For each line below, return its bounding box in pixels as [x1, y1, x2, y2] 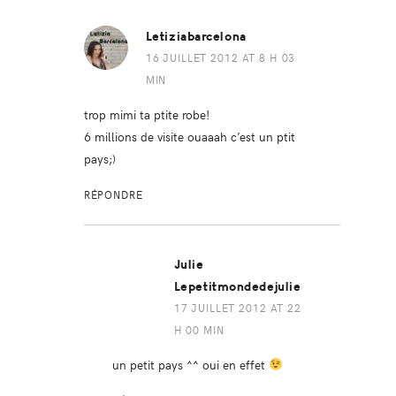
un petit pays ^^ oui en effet [111, 354, 269, 373]
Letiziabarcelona [145, 28, 247, 44]
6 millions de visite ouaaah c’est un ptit [83, 126, 295, 145]
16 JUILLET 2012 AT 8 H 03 [145, 49, 296, 65]
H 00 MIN [173, 322, 225, 337]
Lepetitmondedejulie [173, 278, 301, 294]
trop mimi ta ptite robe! [83, 104, 209, 123]
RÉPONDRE [83, 187, 143, 202]
